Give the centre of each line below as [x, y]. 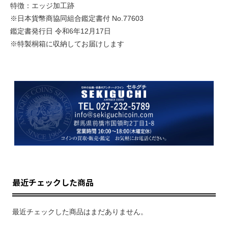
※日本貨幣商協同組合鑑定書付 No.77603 [77, 18]
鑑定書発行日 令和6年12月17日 [61, 31]
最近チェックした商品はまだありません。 [80, 211]
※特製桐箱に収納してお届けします [67, 44]
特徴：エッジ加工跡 [42, 5]
